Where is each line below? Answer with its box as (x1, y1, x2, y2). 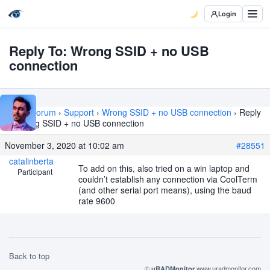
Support (64, 106, 94, 118)
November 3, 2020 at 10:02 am (5, 139, 124, 151)
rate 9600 (78, 195, 115, 207)
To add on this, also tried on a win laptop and (78, 162, 250, 174)
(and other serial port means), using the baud (78, 184, 251, 196)
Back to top (9, 250, 49, 262)
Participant (17, 166, 52, 177)
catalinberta (8, 155, 54, 167)
